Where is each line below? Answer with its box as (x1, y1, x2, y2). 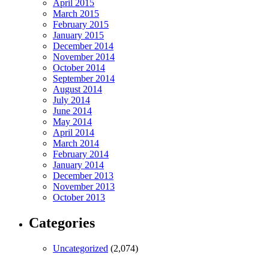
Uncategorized (53, 243, 108, 254)
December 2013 (53, 171, 113, 181)
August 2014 (53, 84, 102, 95)
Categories (29, 215, 95, 231)
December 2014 (53, 41, 113, 52)
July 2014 (53, 95, 90, 106)
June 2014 (53, 106, 92, 116)
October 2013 (53, 192, 105, 203)
